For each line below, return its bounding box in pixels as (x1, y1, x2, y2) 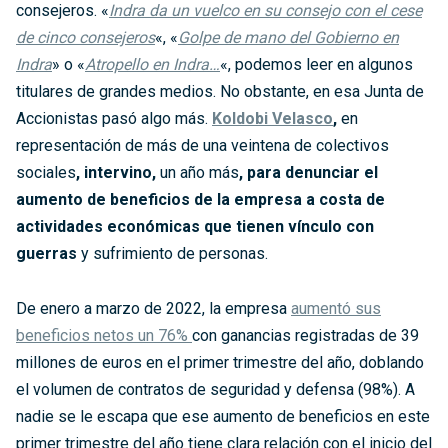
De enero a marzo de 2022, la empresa (16, 299, 291, 318)
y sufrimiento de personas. (77, 244, 268, 263)
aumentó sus (291, 299, 381, 318)
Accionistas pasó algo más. (16, 109, 212, 128)
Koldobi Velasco (212, 109, 333, 128)
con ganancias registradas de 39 (192, 326, 419, 345)
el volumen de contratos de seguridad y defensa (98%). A (16, 380, 415, 399)
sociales (16, 163, 76, 182)
